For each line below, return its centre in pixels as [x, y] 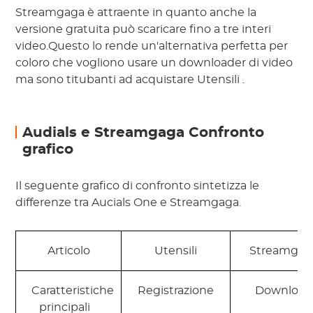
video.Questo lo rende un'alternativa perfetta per [152, 46]
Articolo [68, 251]
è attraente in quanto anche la [172, 13]
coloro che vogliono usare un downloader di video [154, 63]
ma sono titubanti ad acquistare [107, 80]
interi [257, 30]
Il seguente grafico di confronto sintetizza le [138, 186]
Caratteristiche [72, 291]
